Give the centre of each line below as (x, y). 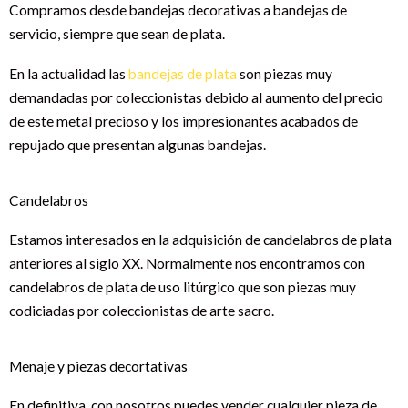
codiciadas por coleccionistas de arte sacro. (142, 310)
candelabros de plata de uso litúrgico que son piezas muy (183, 286)
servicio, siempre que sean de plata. (117, 33)
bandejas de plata (183, 73)
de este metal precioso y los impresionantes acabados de (184, 121)
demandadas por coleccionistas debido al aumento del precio (196, 97)
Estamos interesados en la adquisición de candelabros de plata (200, 239)
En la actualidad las (69, 73)
